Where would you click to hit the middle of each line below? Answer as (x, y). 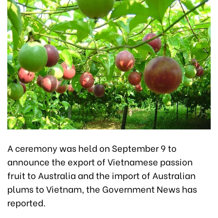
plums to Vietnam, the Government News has (102, 188)
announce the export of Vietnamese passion (100, 161)
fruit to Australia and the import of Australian (101, 175)
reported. (27, 202)
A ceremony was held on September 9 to (92, 147)
